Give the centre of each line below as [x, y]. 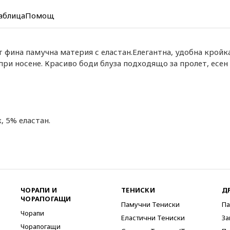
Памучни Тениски [150, 204]
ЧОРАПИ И [39, 190]
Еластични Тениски [153, 218]
